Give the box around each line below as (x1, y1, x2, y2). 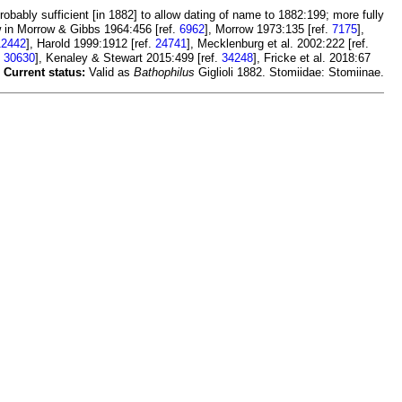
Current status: (4, 66, 85, 80)
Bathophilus (134, 66, 195, 80)
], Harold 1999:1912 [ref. (26, 37, 155, 51)
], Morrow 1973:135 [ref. (205, 22, 332, 37)
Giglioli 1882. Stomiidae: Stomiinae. (195, 66, 384, 80)
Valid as (85, 66, 134, 80)
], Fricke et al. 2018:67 (253, 51, 371, 66)
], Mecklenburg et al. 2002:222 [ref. (187, 37, 369, 51)
